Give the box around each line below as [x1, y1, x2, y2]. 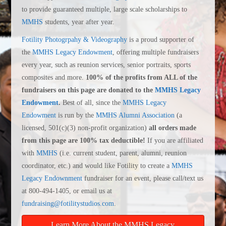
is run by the [55, 111, 96, 120]
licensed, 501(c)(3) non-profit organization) [21, 124, 149, 132]
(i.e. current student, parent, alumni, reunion [57, 149, 187, 157]
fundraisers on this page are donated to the [21, 86, 155, 94]
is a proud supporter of [127, 36, 194, 44]
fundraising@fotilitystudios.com [21, 200, 114, 208]
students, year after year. [42, 18, 115, 26]
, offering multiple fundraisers [112, 48, 199, 56]
